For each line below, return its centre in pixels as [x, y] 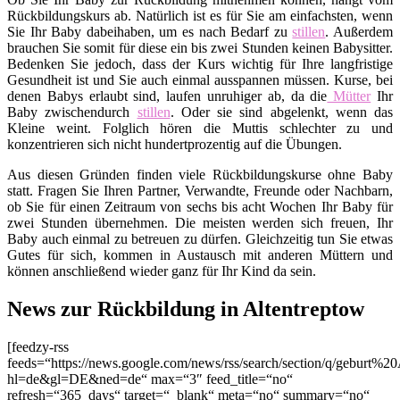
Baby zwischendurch [72, 112]
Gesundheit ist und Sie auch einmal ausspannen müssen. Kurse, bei [200, 80]
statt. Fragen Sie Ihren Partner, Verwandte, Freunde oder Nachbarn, [200, 191]
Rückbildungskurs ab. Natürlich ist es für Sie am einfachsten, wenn [200, 16]
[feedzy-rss [38, 346]
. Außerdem [359, 32]
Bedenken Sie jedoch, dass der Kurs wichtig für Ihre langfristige [200, 64]
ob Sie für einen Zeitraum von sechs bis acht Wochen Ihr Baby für [200, 207]
